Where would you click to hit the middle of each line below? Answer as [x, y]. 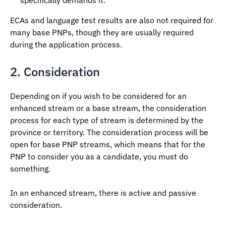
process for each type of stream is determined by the [107, 120]
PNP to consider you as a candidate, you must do [99, 157]
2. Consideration [55, 72]
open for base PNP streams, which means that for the [108, 145]
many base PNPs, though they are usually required [102, 33]
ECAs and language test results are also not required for [112, 20]
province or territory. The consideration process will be [109, 132]
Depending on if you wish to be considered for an [98, 96]
